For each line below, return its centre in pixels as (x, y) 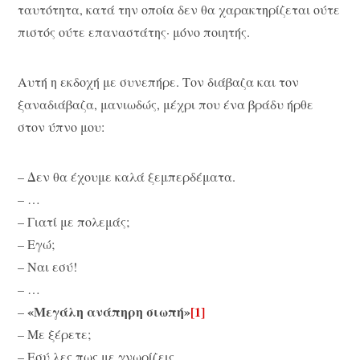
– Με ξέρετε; (55, 334)
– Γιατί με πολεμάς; (74, 222)
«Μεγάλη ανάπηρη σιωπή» (109, 312)
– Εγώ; (37, 244)
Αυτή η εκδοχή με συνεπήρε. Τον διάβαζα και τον (159, 81)
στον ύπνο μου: (61, 126)
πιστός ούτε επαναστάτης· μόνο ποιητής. (134, 31)
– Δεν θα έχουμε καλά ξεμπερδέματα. (127, 177)
